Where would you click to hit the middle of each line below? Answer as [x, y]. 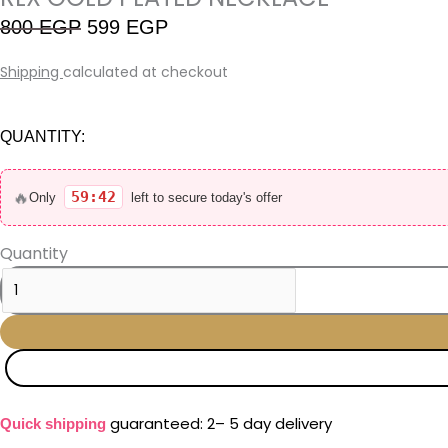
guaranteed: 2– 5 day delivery [219, 423]
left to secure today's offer [204, 197]
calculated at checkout [145, 71]
